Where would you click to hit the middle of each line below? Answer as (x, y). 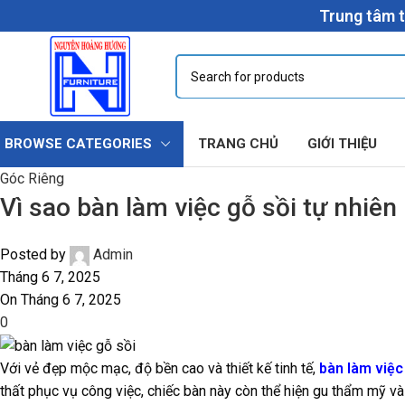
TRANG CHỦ (238, 144)
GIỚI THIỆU (342, 144)
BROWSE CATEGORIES (78, 144)
